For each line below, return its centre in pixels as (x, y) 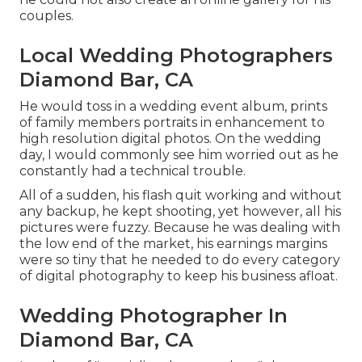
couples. (46, 15)
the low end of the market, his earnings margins (173, 243)
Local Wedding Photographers (176, 55)
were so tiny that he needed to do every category (180, 259)
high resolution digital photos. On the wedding (170, 138)
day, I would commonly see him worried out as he (179, 154)
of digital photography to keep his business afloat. (179, 276)
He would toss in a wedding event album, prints (173, 106)
